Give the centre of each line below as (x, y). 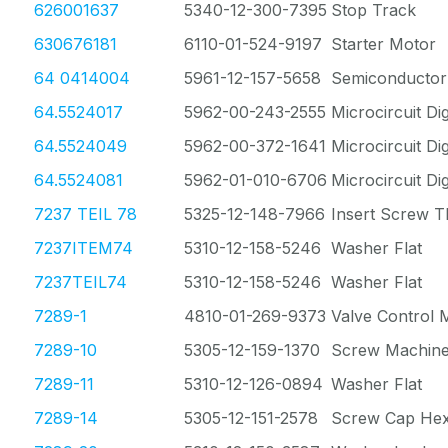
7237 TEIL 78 (85, 214)
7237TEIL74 (80, 282)
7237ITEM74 (83, 248)
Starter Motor (383, 44)
